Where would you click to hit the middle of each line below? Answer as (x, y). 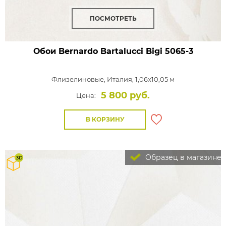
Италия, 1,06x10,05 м (141, 79)
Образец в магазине (182, 157)
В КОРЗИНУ (105, 119)
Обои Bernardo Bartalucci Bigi (98, 51)
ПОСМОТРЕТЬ (113, 18)
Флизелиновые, (79, 79)
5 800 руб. (125, 95)
